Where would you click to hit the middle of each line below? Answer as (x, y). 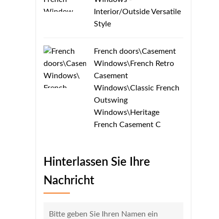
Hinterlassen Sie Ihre (97, 162)
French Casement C (127, 124)
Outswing (111, 100)
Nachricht (69, 181)
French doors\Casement (135, 51)
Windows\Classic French (137, 88)
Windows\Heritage (127, 112)
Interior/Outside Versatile (137, 11)
